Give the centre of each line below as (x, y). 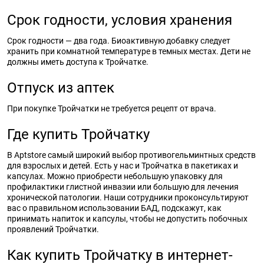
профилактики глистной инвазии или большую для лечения (123, 187)
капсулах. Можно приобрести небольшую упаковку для (115, 176)
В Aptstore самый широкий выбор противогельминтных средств (131, 155)
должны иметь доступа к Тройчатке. (78, 62)
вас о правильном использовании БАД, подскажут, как (114, 208)
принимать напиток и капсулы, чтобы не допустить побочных (127, 219)
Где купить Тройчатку (78, 134)
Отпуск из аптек (61, 88)
